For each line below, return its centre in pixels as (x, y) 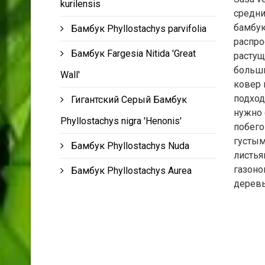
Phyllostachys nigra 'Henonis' (121, 121)
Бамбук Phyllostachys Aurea (131, 170)
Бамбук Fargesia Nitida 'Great (133, 53)
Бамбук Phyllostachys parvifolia (139, 28)
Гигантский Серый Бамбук (129, 99)
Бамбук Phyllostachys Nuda (130, 146)
